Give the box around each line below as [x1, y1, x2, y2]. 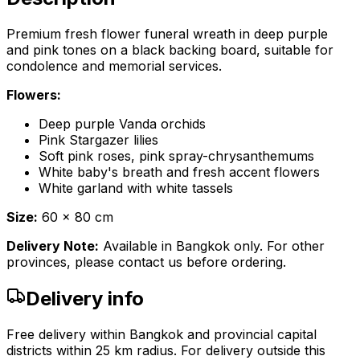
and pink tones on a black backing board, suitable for [6, 42, 333, 59]
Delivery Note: [6, 238, 99, 255]
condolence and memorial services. [6, 58, 222, 75]
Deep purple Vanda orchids [39, 116, 206, 133]
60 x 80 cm [38, 209, 113, 226]
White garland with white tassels [39, 180, 233, 197]
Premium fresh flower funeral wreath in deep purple [6, 26, 328, 43]
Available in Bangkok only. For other [99, 238, 325, 255]
